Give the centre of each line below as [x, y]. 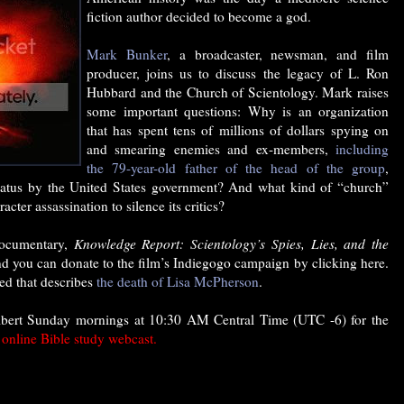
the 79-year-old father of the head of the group [236, 168]
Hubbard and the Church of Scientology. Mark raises [238, 92]
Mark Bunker [127, 55]
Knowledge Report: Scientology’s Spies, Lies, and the [231, 244]
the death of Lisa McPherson [178, 282]
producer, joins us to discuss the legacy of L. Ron [238, 73]
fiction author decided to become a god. [199, 17]
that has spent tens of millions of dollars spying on [238, 130]
